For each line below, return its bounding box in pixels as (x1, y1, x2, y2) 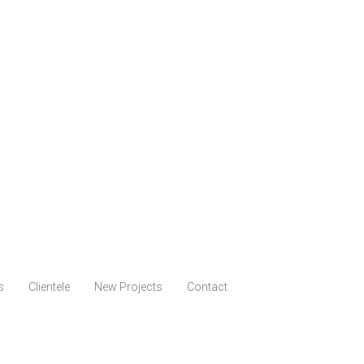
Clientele (28, 279, 70, 293)
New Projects (93, 279, 162, 293)
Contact (186, 279, 227, 293)
